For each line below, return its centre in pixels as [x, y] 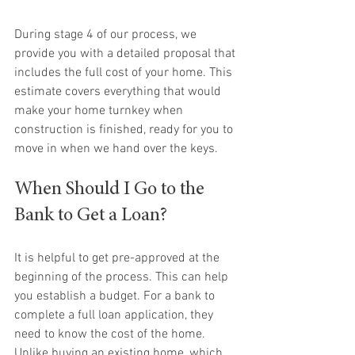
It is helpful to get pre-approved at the [118, 258]
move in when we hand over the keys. [116, 149]
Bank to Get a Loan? [91, 216]
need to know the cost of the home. [111, 334]
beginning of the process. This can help [123, 277]
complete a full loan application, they [115, 315]
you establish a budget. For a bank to [116, 296]
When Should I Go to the [111, 190]
